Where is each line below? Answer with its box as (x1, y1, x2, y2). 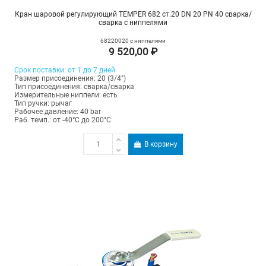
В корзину (144, 140, 178, 149)
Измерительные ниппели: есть (14, 91, 118, 100)
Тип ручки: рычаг (14, 99, 72, 108)
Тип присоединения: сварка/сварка (14, 83, 134, 91)
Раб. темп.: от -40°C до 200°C (14, 116, 111, 125)
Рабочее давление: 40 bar (14, 107, 101, 116)
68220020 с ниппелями (100, 37, 166, 45)
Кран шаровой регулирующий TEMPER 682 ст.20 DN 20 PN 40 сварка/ (14, 10, 252, 19)
